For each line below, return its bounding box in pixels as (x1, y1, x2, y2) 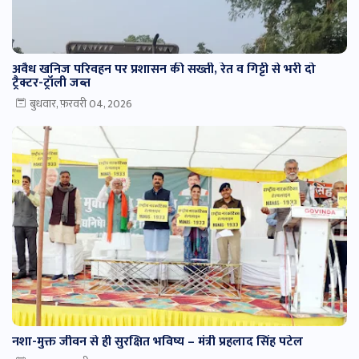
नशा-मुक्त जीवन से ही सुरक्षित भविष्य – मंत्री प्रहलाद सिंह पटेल (12, 331, 303, 353)
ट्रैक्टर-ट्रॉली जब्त (12, 72, 91, 95)
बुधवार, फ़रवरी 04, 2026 (30, 95, 132, 114)
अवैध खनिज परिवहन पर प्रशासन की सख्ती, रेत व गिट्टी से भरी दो (12, 58, 316, 81)
